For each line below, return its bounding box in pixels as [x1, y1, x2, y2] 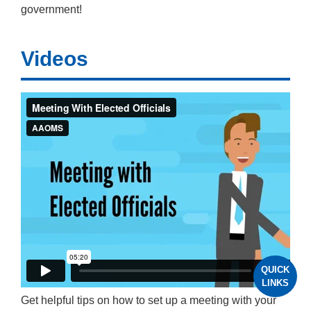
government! [21, 3, 82, 16]
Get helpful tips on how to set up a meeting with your [21, 294, 276, 307]
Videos [21, 47, 88, 71]
